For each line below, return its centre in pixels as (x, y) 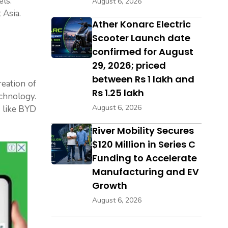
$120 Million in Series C (144, 145)
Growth (110, 186)
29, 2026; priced (129, 66)
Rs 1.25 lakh (118, 93)
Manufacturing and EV (146, 172)
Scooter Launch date (141, 38)
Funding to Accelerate (145, 158)
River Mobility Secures (143, 131)
